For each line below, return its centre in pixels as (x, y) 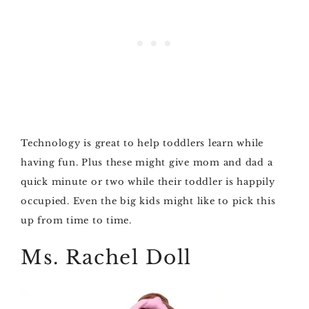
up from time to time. (76, 220)
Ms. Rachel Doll (106, 258)
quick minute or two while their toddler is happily (148, 182)
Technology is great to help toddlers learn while (142, 143)
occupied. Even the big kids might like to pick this (148, 201)
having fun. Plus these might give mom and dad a (147, 162)
